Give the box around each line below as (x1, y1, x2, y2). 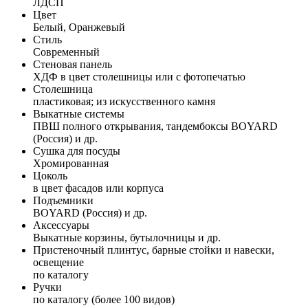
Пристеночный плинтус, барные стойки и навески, (33, 243, 274, 256)
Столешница (33, 82, 93, 95)
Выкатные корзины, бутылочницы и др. (33, 231, 221, 243)
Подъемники (33, 194, 93, 206)
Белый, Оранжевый (33, 21, 125, 33)
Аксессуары (33, 219, 89, 231)
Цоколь (33, 169, 67, 181)
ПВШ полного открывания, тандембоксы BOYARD (33, 120, 278, 132)
